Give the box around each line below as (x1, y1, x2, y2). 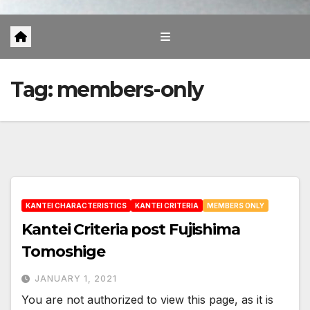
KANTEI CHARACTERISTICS (26, 201, 127, 210)
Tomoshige (21, 242, 106, 262)
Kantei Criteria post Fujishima (21, 220, 240, 239)
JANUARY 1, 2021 (35, 273, 117, 284)
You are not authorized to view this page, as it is (21, 293, 273, 307)
